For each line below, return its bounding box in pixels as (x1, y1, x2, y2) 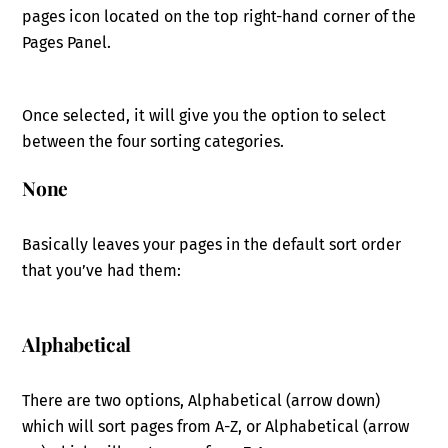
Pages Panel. (22, 32, 112, 52)
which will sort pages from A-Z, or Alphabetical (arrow (22, 416, 410, 436)
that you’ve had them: (22, 261, 182, 281)
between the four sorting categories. (22, 131, 285, 151)
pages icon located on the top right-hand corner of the (22, 6, 417, 26)
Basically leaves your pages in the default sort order (22, 235, 402, 255)
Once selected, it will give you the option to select (22, 105, 387, 125)
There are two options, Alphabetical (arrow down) (22, 390, 381, 410)
